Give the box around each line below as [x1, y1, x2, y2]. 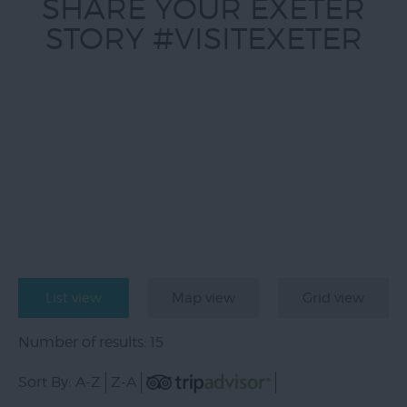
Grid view [302, 290, 364, 307]
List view [45, 290, 103, 307]
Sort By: [18, 373, 71, 392]
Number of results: [18, 333, 150, 352]
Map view [171, 290, 235, 307]
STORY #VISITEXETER [45, 20, 362, 57]
